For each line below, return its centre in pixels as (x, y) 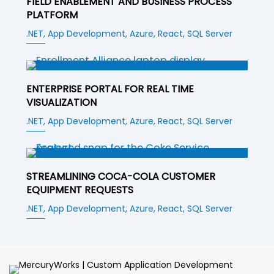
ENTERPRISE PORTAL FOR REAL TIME (110, 89)
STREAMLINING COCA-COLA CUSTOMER (121, 176)
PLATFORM (52, 15)
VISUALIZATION (62, 102)
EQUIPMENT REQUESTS (80, 190)
